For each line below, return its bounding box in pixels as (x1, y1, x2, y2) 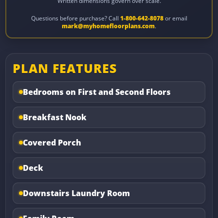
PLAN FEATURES (13, 60, 117, 77)
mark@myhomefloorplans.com (62, 22, 155, 30)
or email (163, 14, 187, 22)
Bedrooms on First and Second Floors (23, 87, 171, 98)
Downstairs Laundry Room (23, 188, 130, 199)
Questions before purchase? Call (31, 14, 120, 22)
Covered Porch (23, 137, 82, 148)
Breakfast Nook (23, 112, 87, 123)
